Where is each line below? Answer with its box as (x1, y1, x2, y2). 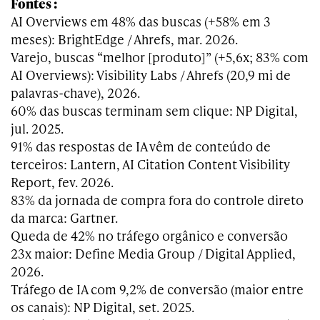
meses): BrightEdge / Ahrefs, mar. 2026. (11, 30, 238, 49)
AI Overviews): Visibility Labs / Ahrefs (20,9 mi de (11, 66, 291, 84)
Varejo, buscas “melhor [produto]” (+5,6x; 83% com (11, 48, 309, 66)
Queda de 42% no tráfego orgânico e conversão (11, 226, 288, 245)
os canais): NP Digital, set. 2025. (11, 298, 194, 316)
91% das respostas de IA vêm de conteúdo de (11, 137, 271, 156)
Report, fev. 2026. (11, 173, 114, 191)
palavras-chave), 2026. (11, 84, 140, 102)
